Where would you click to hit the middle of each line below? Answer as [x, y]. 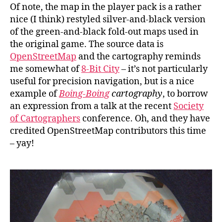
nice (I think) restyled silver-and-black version [108, 19]
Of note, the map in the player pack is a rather [106, 7]
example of [34, 94]
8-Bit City [100, 69]
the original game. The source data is [87, 44]
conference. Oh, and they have [145, 118]
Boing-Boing [84, 94]
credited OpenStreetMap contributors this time [108, 131]
